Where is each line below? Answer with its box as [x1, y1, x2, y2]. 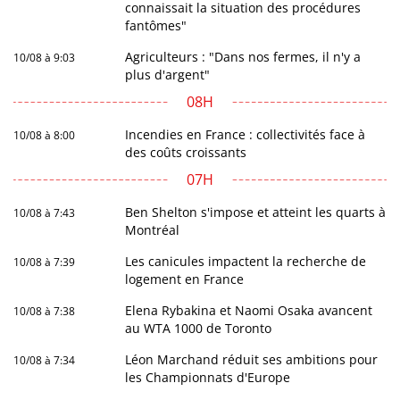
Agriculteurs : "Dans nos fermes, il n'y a [125, 48, 362, 66]
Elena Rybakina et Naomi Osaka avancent [125, 302, 373, 320]
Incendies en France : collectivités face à [125, 126, 366, 144]
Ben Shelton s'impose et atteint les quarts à [125, 204, 387, 221]
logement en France [125, 271, 245, 288]
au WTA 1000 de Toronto [125, 320, 272, 337]
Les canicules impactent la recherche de [125, 253, 367, 271]
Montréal [125, 221, 180, 239]
